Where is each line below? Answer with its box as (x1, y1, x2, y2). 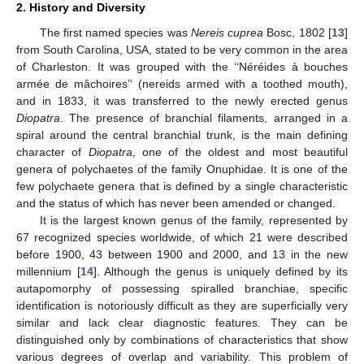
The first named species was (39, 26, 191, 39)
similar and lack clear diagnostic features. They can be (16, 316, 348, 329)
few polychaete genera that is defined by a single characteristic (16, 180, 348, 193)
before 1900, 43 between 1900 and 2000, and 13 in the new (16, 248, 348, 261)
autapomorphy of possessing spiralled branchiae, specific (16, 282, 348, 295)
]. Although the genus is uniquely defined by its (93, 265, 349, 278)
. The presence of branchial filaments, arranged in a (60, 111, 348, 124)
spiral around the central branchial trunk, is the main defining (16, 128, 348, 141)
